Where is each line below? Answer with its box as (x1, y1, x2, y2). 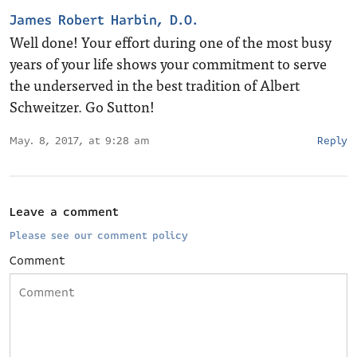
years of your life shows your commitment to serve (10, 52, 327, 75)
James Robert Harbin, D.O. (10, 10, 198, 30)
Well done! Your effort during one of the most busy (10, 30, 331, 53)
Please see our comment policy (10, 228, 188, 244)
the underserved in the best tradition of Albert (10, 73, 300, 96)
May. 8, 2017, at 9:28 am (10, 133, 150, 149)
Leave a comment (10, 203, 119, 221)
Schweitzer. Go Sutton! (10, 95, 155, 118)
